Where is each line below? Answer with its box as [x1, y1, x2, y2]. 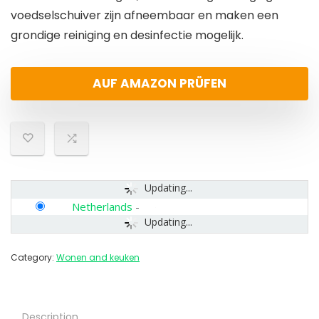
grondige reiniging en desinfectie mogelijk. [11, 27, 244, 44]
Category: [11, 251, 56, 264]
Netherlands [72, 199, 132, 214]
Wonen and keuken [56, 251, 140, 264]
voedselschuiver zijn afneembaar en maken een [11, 7, 278, 24]
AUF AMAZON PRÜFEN [93, 75, 226, 93]
